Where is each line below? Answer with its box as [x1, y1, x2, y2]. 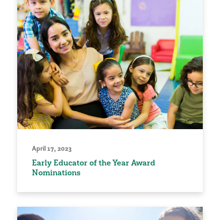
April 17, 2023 [32, 143, 72, 153]
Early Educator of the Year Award [32, 157, 155, 167]
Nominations [32, 167, 81, 177]
